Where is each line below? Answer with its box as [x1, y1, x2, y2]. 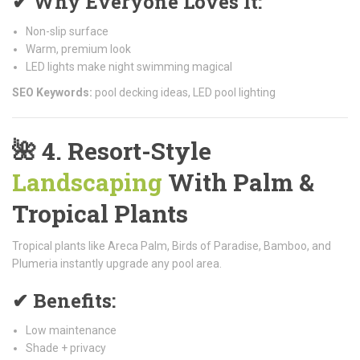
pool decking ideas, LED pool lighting [92, 85, 276, 99]
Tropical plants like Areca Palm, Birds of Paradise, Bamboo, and [12, 239, 331, 252]
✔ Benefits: [12, 287, 116, 313]
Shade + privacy [26, 341, 106, 354]
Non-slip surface [26, 24, 108, 38]
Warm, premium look [26, 42, 131, 55]
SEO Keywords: [12, 85, 92, 99]
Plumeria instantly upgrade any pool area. [12, 256, 222, 270]
